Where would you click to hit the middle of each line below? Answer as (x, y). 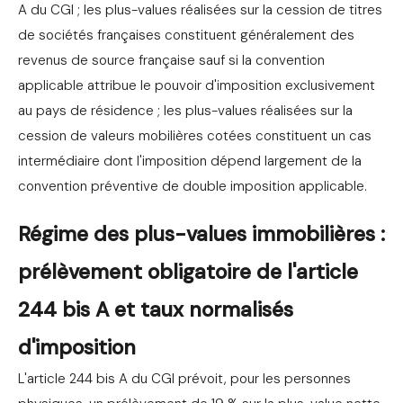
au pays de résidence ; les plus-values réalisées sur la (185, 111)
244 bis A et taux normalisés (156, 310)
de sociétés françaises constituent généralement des (186, 36)
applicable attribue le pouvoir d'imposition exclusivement (197, 86)
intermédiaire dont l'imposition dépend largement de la (190, 161)
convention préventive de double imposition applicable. (193, 187)
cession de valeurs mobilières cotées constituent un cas (195, 136)
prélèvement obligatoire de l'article (188, 272)
